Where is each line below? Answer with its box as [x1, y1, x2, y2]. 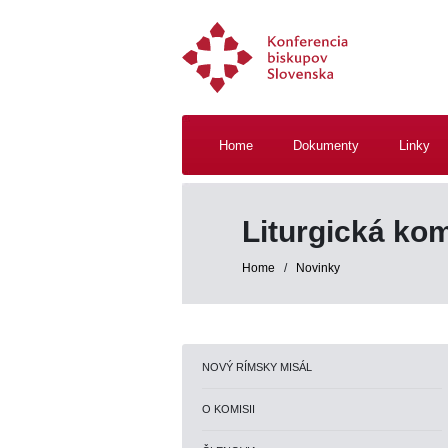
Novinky [296, 261, 340, 275]
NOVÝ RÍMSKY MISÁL [202, 361, 312, 373]
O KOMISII [202, 403, 255, 415]
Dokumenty [293, 138, 359, 153]
